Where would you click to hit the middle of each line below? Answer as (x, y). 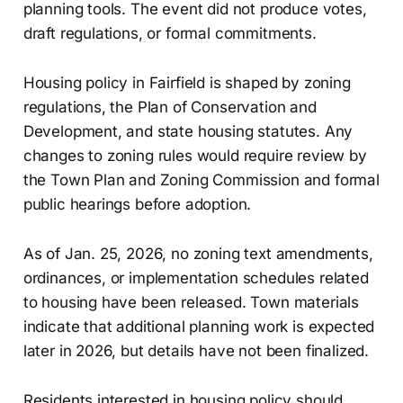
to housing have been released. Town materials (191, 303)
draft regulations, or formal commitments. (170, 34)
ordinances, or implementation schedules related (196, 278)
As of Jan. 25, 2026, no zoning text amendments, (198, 254)
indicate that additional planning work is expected (199, 327)
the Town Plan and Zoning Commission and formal (201, 180)
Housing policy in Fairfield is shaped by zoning (187, 83)
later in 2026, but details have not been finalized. (196, 351)
